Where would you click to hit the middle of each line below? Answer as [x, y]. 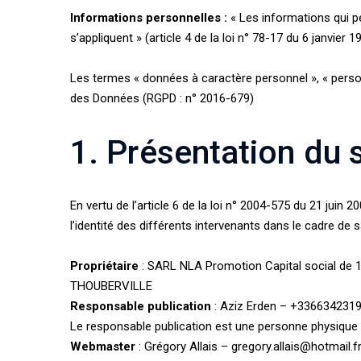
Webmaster [103, 346]
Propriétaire [104, 266]
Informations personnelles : [149, 18]
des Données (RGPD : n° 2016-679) [162, 98]
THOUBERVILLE [111, 286]
